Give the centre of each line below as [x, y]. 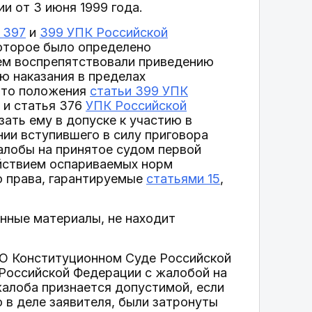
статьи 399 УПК [139, 91]
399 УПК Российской [104, 32]
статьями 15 [183, 179]
